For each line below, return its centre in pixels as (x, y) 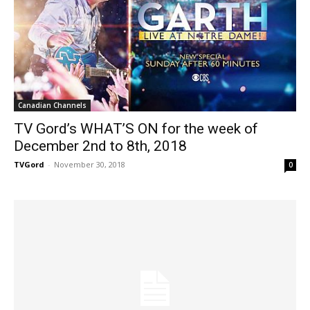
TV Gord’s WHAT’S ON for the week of (136, 129)
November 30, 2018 (90, 165)
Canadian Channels (52, 106)
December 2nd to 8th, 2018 (100, 146)
